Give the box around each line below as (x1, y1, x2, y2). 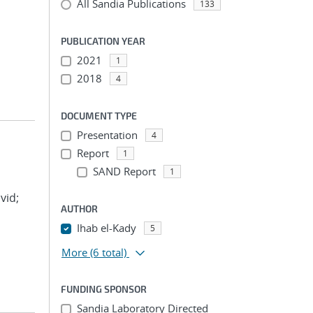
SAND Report (92, 164, 156, 178)
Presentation (76, 128, 138, 142)
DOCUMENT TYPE (61, 110, 137, 122)
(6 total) (90, 245, 126, 259)
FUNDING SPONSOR (61, 283, 147, 295)
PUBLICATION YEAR (61, 35, 145, 47)
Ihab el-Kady (76, 221, 136, 235)
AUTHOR (61, 203, 98, 214)
